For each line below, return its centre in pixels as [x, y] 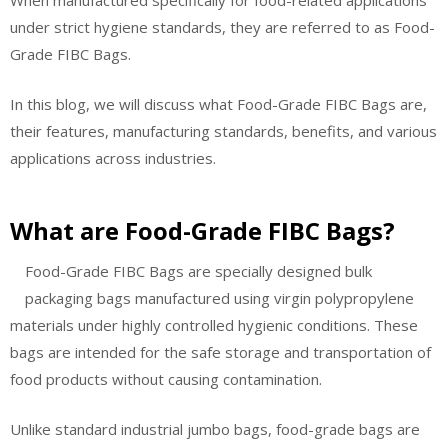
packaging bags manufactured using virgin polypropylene [219, 298]
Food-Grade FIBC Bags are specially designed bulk [198, 271]
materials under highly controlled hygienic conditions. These [214, 325]
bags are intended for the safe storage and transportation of [220, 352]
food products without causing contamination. [166, 379]
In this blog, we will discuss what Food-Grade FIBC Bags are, [218, 103]
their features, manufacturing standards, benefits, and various [223, 130]
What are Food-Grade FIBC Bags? [202, 231]
